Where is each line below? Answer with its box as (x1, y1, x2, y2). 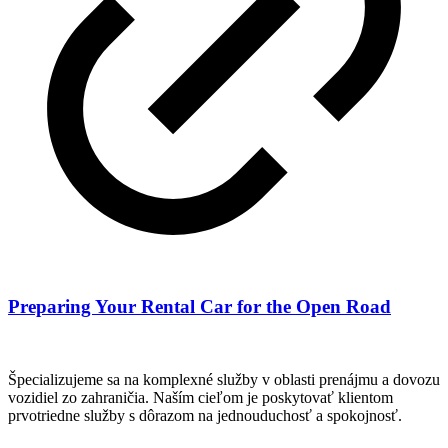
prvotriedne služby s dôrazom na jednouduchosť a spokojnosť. (8, 407, 402, 425)
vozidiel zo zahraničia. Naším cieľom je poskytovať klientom (8, 389, 393, 407)
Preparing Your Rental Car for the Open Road (8, 296, 391, 318)
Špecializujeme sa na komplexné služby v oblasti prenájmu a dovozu (8, 371, 440, 389)
